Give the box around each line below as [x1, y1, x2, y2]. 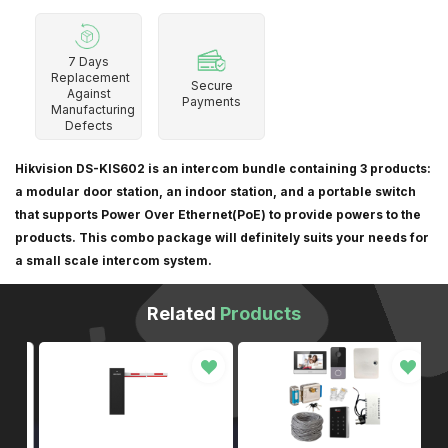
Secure [190, 78, 233, 93]
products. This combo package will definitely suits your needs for [15, 230, 429, 245]
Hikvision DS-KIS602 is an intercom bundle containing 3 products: [15, 161, 431, 176]
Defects [64, 118, 113, 133]
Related [147, 303, 220, 324]
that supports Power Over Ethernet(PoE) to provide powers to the [15, 207, 421, 222]
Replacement [51, 70, 130, 85]
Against [66, 86, 111, 101]
